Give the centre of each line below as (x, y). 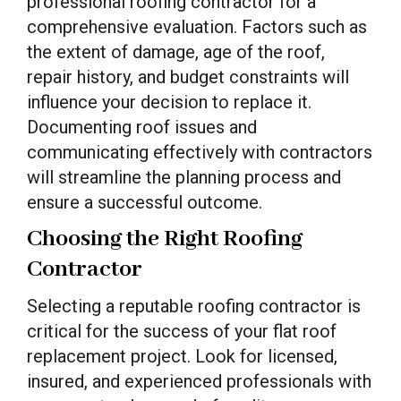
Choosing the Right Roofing (165, 239)
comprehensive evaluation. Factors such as (197, 27)
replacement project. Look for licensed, (182, 356)
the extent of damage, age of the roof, (176, 52)
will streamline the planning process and (184, 177)
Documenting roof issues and (142, 127)
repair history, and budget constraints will (188, 77)
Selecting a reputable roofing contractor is (194, 306)
